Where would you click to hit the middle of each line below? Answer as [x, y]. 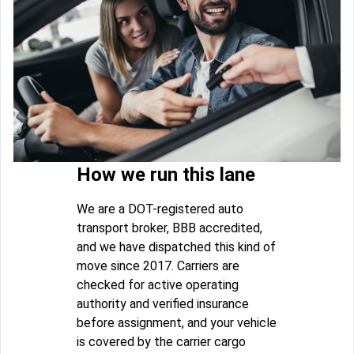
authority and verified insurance [163, 303]
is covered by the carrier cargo [161, 341]
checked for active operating [158, 284]
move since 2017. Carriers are [158, 265]
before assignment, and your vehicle [177, 322]
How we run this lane [166, 174]
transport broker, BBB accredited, [169, 228]
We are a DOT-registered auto [160, 209]
